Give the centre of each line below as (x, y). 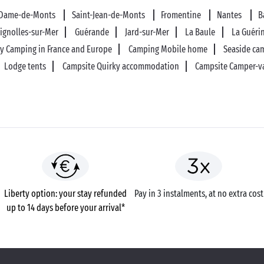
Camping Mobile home (168, 49)
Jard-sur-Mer (147, 32)
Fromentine (182, 15)
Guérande (92, 32)
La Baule (200, 32)
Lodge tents (25, 66)
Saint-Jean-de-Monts (109, 15)
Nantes (230, 15)
